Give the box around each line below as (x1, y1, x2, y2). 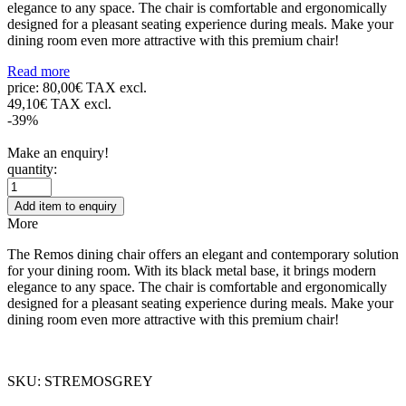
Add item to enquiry (14, 198, 117, 213)
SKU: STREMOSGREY (7, 372, 153, 389)
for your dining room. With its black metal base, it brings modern (7, 262, 376, 278)
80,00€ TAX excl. (43, 79, 147, 95)
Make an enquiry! (7, 144, 109, 160)
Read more (7, 63, 70, 79)
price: (7, 79, 43, 95)
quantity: (7, 160, 57, 177)
